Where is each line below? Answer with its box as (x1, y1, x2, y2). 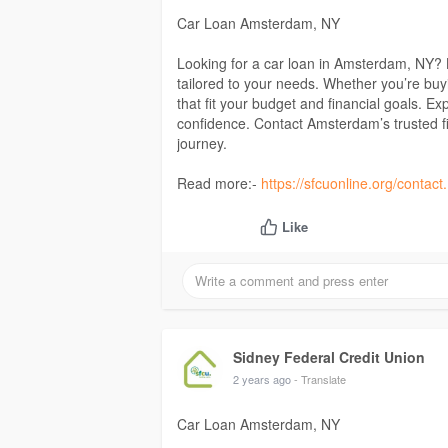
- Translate (294, 371, 346, 388)
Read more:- (177, 173, 261, 194)
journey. (177, 133, 227, 154)
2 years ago (233, 371, 291, 388)
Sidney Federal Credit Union (233, 347, 425, 368)
